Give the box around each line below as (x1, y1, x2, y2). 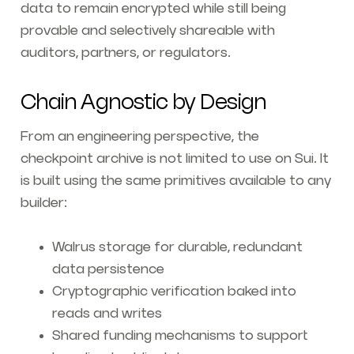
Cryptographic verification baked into (51, 284, 296, 299)
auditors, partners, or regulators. (20, 46, 231, 61)
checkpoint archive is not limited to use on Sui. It (20, 152, 329, 167)
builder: (20, 196, 67, 211)
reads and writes (51, 307, 162, 322)
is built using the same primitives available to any (20, 174, 331, 189)
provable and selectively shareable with (20, 24, 275, 39)
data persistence (51, 262, 164, 277)
